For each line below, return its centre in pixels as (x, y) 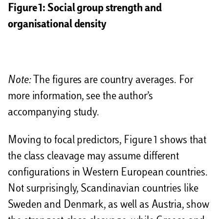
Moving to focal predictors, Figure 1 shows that (107, 141)
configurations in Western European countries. (108, 173)
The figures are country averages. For (112, 81)
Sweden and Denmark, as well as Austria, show (109, 206)
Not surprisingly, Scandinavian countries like (103, 189)
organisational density (57, 25)
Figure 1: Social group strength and (85, 9)
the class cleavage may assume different (94, 157)
